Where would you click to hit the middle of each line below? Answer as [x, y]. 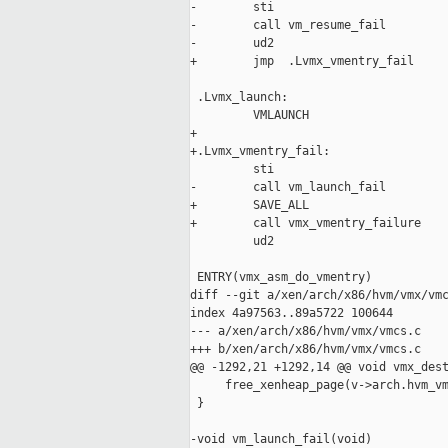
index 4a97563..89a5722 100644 [291, 313]
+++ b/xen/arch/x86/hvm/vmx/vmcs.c [305, 349]
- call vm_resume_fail [288, 25]
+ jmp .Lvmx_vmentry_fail [302, 61]
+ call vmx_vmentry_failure [305, 223]
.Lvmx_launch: [239, 97]
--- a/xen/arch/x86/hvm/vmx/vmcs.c [305, 331]
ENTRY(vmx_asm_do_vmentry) [281, 277]
